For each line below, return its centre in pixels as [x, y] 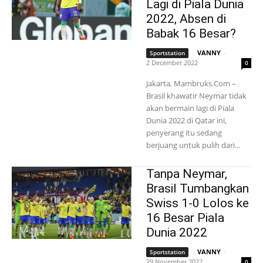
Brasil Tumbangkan [198, 189]
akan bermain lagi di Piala [190, 108]
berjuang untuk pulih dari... [193, 145]
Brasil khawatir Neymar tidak [196, 96]
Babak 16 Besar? [191, 34]
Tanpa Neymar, [187, 174]
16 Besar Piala [185, 218]
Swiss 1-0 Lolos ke [198, 203]
